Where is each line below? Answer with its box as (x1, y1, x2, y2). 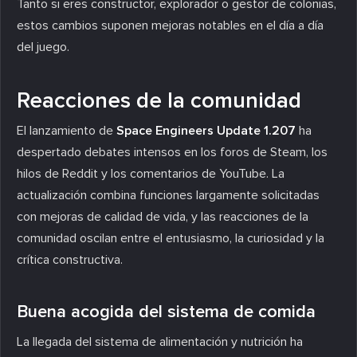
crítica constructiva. (17, 251, 123, 268)
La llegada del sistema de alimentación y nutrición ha (17, 333, 303, 350)
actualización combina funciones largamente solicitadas (17, 186, 320, 203)
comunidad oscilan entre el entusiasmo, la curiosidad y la (17, 229, 324, 246)
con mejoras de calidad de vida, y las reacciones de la (17, 208, 308, 225)
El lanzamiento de (17, 122, 116, 139)
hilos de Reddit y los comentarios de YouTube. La (17, 165, 284, 182)
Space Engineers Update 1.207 (116, 122, 296, 139)
